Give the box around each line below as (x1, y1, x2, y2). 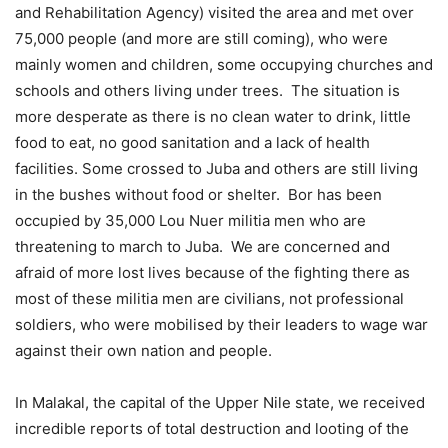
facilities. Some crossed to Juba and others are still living (15, 158, 418, 178)
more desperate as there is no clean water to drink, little (15, 106, 411, 126)
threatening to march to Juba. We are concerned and (15, 236, 390, 256)
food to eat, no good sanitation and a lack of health (15, 132, 370, 152)
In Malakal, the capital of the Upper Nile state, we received (15, 392, 425, 412)
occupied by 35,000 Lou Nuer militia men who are (15, 210, 366, 230)
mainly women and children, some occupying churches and (15, 54, 433, 74)
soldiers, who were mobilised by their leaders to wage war (15, 314, 428, 334)
